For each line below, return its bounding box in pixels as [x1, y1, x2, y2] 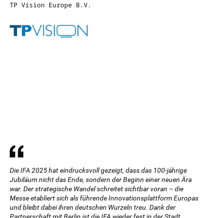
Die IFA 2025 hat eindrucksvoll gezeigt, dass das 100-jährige [10, 166, 187, 174]
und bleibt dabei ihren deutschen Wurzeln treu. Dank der [10, 203, 176, 211]
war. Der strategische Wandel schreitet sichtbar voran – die [10, 185, 183, 193]
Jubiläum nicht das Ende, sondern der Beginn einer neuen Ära [10, 176, 192, 183]
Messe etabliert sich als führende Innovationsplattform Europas [10, 194, 199, 202]
